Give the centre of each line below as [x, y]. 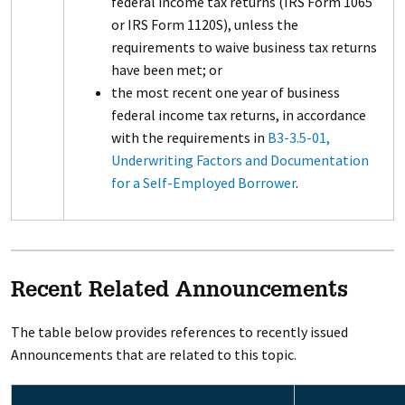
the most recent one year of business [225, 92]
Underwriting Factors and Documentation [240, 160]
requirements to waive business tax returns [244, 47]
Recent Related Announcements [179, 292]
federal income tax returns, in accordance [238, 115]
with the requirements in [189, 137]
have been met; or [166, 70]
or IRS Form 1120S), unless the [204, 24]
